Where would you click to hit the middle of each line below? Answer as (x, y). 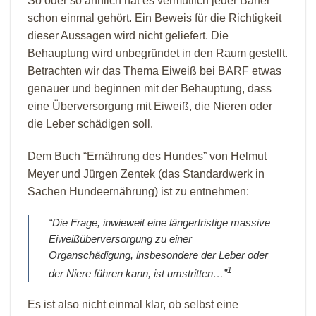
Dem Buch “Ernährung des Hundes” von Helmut (147, 157)
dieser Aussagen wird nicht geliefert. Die (128, 36)
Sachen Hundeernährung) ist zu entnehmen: (138, 192)
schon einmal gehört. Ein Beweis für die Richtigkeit (154, 18)
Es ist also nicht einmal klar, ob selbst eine (133, 304)
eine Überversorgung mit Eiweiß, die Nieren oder (150, 107)
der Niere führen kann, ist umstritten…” (138, 273)
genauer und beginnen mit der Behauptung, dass (150, 89)
